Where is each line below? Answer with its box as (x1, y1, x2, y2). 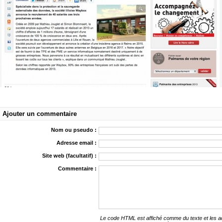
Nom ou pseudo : (51, 127, 97, 133)
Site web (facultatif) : (42, 153, 97, 159)
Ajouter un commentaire (2, 110, 77, 117)
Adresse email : (56, 140, 97, 146)
